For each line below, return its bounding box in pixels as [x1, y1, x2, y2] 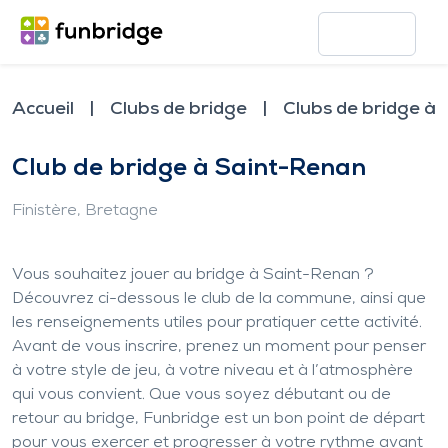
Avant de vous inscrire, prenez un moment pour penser [12, 339, 426, 355]
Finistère [12, 203, 77, 219]
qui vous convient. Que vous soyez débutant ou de [12, 387, 391, 403]
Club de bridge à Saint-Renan [12, 157, 366, 181]
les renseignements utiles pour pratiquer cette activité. [12, 315, 422, 331]
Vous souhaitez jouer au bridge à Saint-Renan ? [12, 267, 374, 283]
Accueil [12, 100, 74, 119]
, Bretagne [77, 203, 158, 219]
